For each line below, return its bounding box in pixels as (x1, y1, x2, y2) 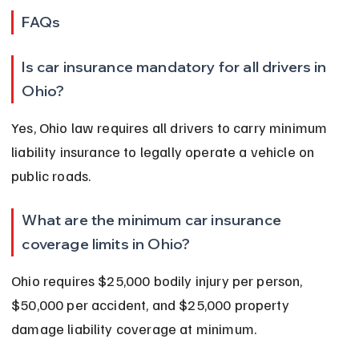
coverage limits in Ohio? (22, 235, 191, 254)
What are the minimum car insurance (22, 211, 284, 230)
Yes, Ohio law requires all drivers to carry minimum (11, 119, 331, 137)
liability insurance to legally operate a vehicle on (11, 143, 318, 161)
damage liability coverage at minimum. (11, 320, 257, 338)
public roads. (11, 167, 91, 185)
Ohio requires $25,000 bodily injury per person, (11, 272, 306, 290)
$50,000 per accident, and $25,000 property (11, 296, 292, 314)
